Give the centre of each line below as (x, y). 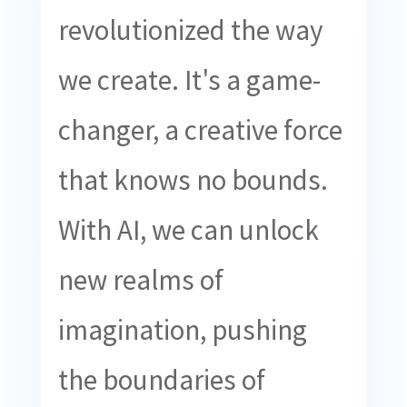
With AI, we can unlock (188, 229)
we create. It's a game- (189, 79)
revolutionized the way (190, 30)
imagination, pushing (182, 329)
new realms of (140, 279)
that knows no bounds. (193, 179)
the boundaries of (161, 379)
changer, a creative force (200, 129)
